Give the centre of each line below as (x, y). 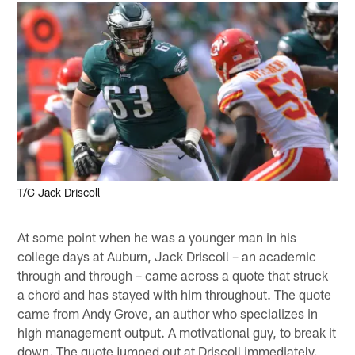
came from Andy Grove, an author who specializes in (168, 313)
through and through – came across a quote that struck (173, 275)
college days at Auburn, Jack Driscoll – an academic (167, 256)
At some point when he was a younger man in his (157, 237)
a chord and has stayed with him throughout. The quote (175, 294)
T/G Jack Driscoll (59, 193)
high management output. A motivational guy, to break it (177, 332)
